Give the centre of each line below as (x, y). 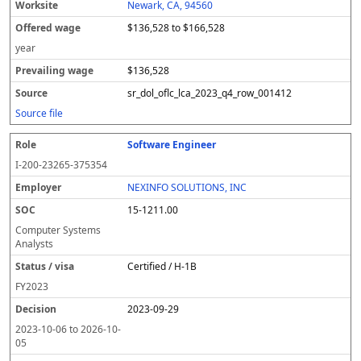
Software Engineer (172, 145)
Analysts (34, 244)
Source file (39, 113)
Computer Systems (58, 230)
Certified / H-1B (162, 266)
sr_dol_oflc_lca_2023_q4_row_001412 (210, 93)
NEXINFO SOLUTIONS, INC (187, 187)
